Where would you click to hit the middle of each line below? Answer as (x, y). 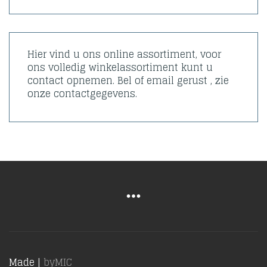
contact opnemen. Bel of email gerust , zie (128, 80)
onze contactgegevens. (82, 94)
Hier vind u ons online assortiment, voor (124, 54)
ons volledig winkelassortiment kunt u (120, 67)
